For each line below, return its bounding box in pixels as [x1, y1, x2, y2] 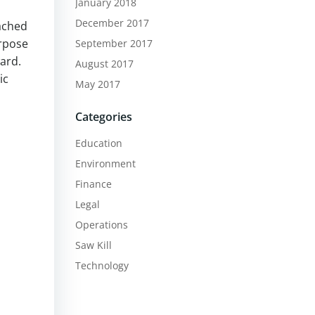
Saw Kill [75, 238, 112, 252]
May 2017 [75, 77, 120, 91]
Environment [75, 157, 136, 170]
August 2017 [75, 57, 134, 70]
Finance [75, 177, 112, 191]
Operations [75, 218, 128, 231]
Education [75, 136, 122, 150]
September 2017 [75, 37, 153, 50]
